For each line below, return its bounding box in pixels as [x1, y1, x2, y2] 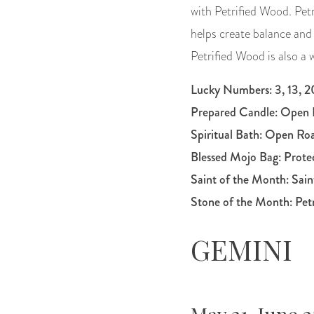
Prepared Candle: [191, 103, 280, 122]
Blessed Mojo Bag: [191, 148, 284, 167]
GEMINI [191, 231, 292, 268]
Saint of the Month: [191, 170, 292, 189]
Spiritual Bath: [191, 125, 265, 144]
